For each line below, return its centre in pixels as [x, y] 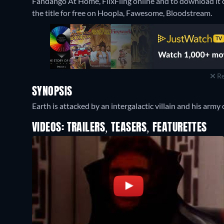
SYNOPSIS [52, 92]
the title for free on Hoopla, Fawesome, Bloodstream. [122, 13]
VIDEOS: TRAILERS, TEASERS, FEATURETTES [119, 128]
